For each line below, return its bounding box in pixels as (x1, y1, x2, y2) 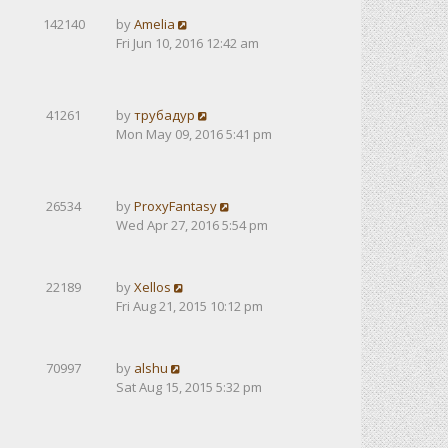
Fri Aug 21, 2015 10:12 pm (116, 297, 263, 315)
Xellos (134, 278, 171, 296)
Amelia (134, 15, 175, 33)
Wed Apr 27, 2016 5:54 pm (116, 216, 268, 234)
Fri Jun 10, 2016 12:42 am (116, 34, 259, 52)
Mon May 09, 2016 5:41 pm (116, 125, 272, 143)
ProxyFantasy (134, 197, 217, 215)
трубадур (134, 106, 195, 124)
